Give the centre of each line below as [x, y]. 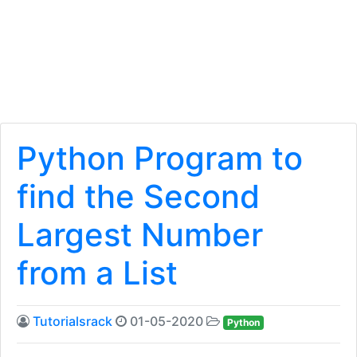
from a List [97, 273]
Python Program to [160, 158]
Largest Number [140, 235]
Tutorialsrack [73, 321]
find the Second [138, 196]
